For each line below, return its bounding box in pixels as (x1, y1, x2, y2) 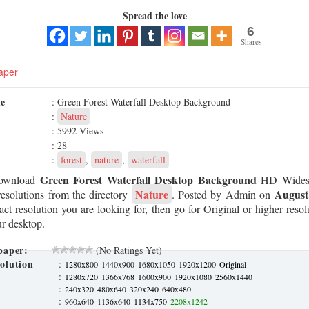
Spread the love (122, 8, 187, 23)
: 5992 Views (52, 124, 103, 137)
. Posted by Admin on (171, 187, 275, 201)
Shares (240, 37, 261, 47)
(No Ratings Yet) (93, 243, 162, 257)
